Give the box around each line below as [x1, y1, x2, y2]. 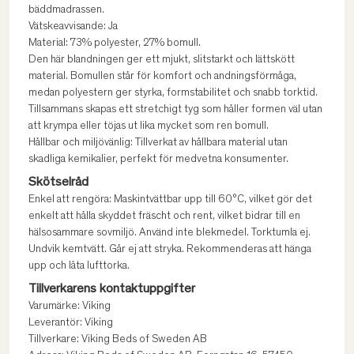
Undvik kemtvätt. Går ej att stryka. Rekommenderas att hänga [28, 244, 311, 255]
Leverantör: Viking [28, 318, 113, 329]
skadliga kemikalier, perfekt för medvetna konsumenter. [28, 154, 288, 165]
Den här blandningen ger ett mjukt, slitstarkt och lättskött [28, 55, 295, 66]
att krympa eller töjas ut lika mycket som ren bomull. [28, 121, 269, 132]
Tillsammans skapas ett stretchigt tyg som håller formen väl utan [28, 104, 322, 115]
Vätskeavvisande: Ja [28, 21, 118, 32]
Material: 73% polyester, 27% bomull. [28, 38, 201, 49]
